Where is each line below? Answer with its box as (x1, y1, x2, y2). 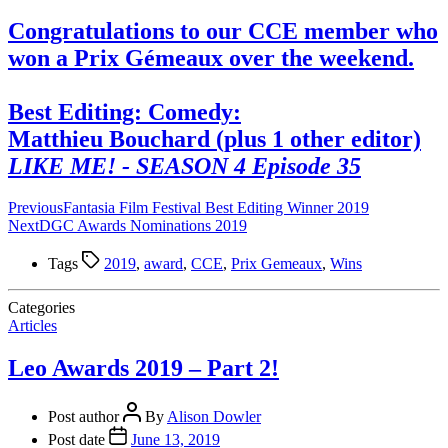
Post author (48, 408, 123, 426)
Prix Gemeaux (231, 255, 322, 273)
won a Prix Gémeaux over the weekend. (8, 44, 414, 71)
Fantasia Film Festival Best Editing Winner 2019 (63, 199, 369, 217)
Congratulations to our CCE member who (8, 17, 438, 44)
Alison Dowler (167, 408, 261, 426)
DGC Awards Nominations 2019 (39, 217, 247, 235)
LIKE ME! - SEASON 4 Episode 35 (8, 152, 361, 179)
